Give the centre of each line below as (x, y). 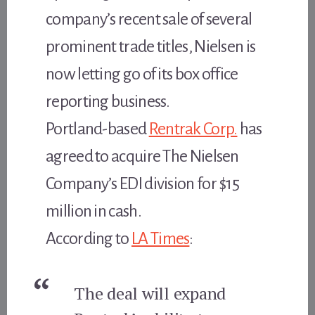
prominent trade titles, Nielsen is (151, 46)
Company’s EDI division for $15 (143, 183)
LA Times (161, 238)
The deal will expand (150, 293)
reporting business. (108, 101)
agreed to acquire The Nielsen (142, 156)
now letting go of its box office (142, 73)
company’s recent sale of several (149, 19)
